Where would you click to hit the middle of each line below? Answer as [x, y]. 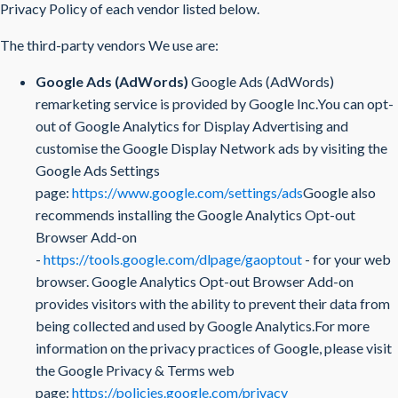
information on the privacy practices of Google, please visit [214, 348]
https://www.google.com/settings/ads [187, 192]
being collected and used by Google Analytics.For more [203, 326]
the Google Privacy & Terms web [135, 370]
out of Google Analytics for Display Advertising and [192, 126]
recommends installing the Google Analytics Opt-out [195, 215]
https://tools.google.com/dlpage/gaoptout [173, 259]
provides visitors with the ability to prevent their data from [213, 303]
